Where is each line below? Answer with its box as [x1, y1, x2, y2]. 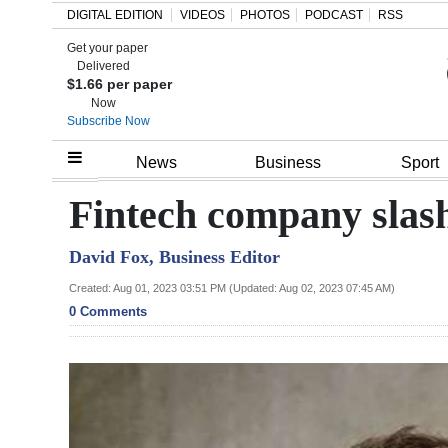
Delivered [77, 59, 131, 73]
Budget [32, 320, 86, 342]
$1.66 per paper [67, 76, 172, 92]
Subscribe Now [67, 114, 150, 128]
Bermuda [32, 292, 102, 314]
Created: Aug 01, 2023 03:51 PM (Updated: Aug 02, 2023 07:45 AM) [69, 281, 395, 294]
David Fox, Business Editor [69, 246, 280, 267]
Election [32, 365, 92, 387]
